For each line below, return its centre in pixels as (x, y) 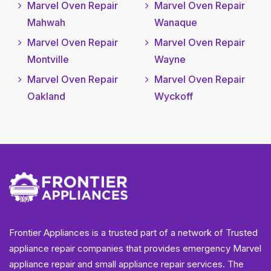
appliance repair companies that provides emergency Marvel (135, 249)
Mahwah (46, 23)
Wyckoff (173, 96)
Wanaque (175, 23)
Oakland (46, 96)
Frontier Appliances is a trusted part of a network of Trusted (133, 233)
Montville (48, 60)
